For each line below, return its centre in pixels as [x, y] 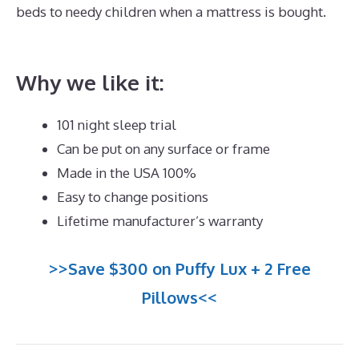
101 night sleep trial [117, 125]
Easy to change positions [133, 197]
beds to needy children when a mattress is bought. [171, 11]
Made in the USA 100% [127, 173]
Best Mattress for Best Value [104, 35]
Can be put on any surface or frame [163, 149]
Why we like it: [90, 83]
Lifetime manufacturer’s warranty [160, 221]
